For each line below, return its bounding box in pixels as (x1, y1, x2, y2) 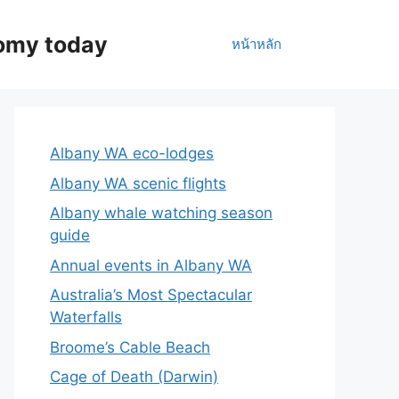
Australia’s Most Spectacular (50, 286, 252, 304)
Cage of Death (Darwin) (50, 368, 218, 386)
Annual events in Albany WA (50, 256, 252, 274)
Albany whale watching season (50, 204, 273, 222)
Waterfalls (50, 308, 122, 326)
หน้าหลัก (232, 36, 281, 53)
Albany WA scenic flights (50, 174, 226, 192)
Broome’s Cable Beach (50, 338, 210, 356)
